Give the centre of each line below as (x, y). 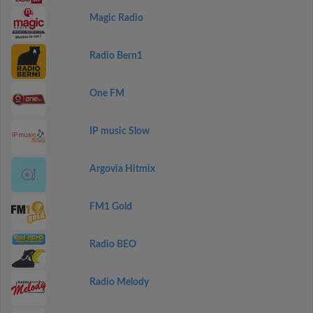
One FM (107, 94)
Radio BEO (112, 245)
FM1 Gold (110, 207)
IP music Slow (119, 131)
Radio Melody (119, 282)
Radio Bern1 (116, 56)
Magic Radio (116, 18)
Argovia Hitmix (122, 169)
